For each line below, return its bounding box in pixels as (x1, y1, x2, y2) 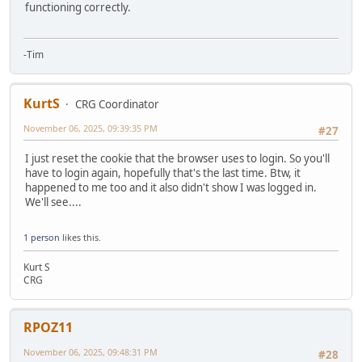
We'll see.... (25, 195, 82, 210)
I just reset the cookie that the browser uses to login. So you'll (25, 151, 330, 166)
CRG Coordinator (75, 96, 159, 112)
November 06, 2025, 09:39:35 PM (23, 121, 158, 134)
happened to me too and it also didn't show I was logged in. (25, 180, 317, 196)
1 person (23, 230, 60, 243)
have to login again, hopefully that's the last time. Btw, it (25, 166, 301, 181)
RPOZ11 (23, 318, 73, 336)
